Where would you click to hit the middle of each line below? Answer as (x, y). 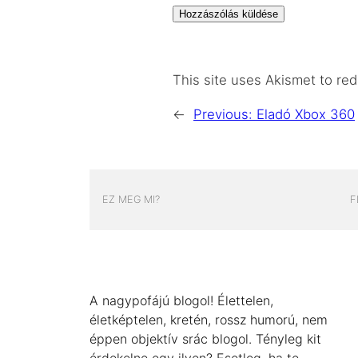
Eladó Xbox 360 (306, 114)
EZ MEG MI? (131, 200)
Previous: (225, 114)
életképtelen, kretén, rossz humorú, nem (209, 319)
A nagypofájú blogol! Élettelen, (181, 300)
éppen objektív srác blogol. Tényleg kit (205, 338)
